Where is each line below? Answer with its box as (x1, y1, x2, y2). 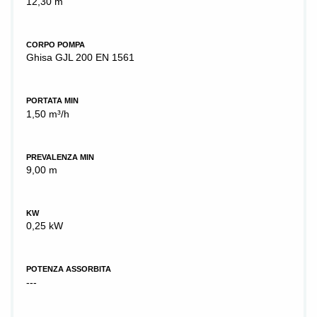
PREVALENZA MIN (26, 152, 94, 161)
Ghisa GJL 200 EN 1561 (26, 52, 134, 64)
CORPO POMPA (26, 40, 85, 49)
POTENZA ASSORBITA (26, 265, 111, 274)
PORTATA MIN (26, 96, 79, 105)
